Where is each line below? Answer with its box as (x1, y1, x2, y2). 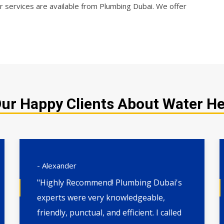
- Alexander (37, 160, 76, 170)
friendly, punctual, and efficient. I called (37, 207, 181, 218)
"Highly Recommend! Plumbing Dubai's (37, 177, 182, 188)
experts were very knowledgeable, (37, 192, 165, 203)
